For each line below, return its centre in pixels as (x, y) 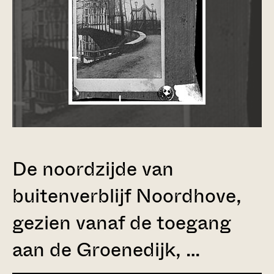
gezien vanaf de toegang (122, 223)
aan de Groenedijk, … (106, 250)
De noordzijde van (93, 169)
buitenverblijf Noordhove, (127, 196)
